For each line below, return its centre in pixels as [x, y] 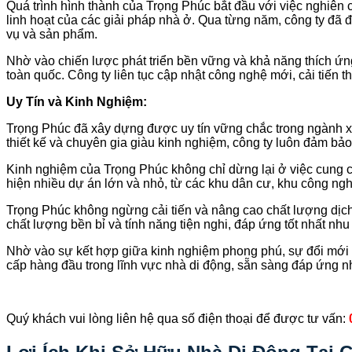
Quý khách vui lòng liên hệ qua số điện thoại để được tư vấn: [178, 318]
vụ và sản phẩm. [52, 34]
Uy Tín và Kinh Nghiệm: [77, 101]
